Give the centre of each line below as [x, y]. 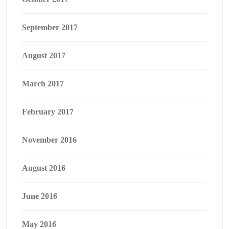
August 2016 [44, 168]
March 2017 [43, 84]
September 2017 [50, 28]
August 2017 [44, 56]
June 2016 [40, 196]
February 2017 [48, 112]
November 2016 [49, 140]
